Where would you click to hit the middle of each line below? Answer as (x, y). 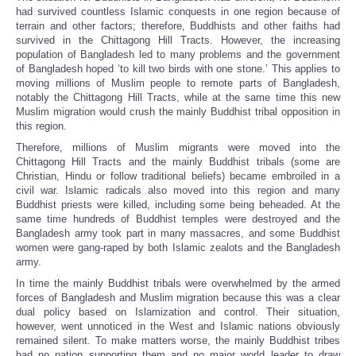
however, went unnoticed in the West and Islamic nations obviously (178, 327)
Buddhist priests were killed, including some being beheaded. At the (178, 205)
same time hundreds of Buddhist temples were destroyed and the (178, 219)
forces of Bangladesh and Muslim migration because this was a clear (178, 298)
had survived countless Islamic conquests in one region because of (178, 12)
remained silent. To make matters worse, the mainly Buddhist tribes (178, 341)
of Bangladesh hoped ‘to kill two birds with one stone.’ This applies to (178, 69)
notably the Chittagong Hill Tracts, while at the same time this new (178, 98)
